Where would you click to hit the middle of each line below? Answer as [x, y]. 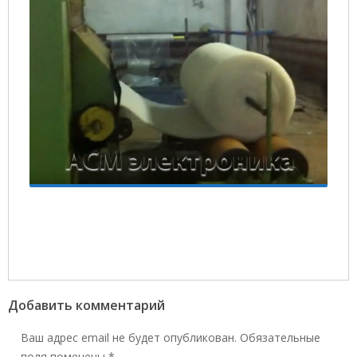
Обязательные [280, 337]
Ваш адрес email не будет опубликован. [129, 337]
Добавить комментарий [86, 305]
